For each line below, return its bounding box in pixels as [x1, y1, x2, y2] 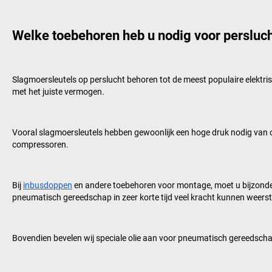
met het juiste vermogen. [12, 86, 104, 97]
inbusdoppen [23, 180, 72, 190]
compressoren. [12, 139, 69, 149]
